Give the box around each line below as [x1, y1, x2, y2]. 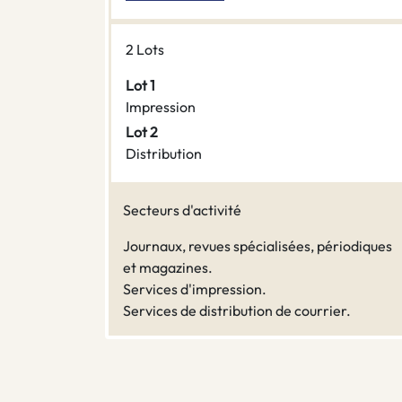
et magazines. [123, 258, 213, 277]
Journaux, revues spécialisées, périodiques [123, 237, 392, 256]
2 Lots [126, 40, 164, 59]
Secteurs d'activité [123, 201, 241, 220]
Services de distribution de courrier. [123, 301, 351, 320]
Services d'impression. [123, 280, 267, 299]
